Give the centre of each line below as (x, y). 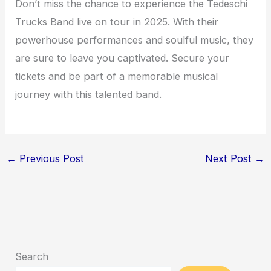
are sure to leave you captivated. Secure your (122, 58)
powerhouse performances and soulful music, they (135, 40)
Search (32, 256)
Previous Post (50, 158)
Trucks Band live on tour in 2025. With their (117, 22)
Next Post (230, 158)
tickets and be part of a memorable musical (117, 77)
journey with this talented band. (89, 95)
